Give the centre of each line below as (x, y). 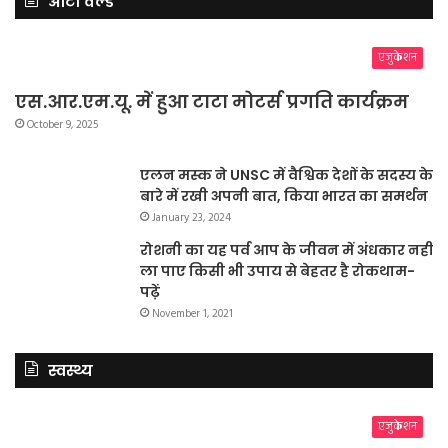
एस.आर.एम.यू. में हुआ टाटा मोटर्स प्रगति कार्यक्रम (212, 102)
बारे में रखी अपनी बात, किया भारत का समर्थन (284, 196)
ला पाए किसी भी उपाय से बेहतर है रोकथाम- (277, 271)
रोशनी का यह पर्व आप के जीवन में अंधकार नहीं (286, 250)
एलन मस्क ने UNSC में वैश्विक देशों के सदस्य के (286, 175)
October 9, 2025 (62, 125)
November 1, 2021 (192, 314)
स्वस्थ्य (70, 371)
